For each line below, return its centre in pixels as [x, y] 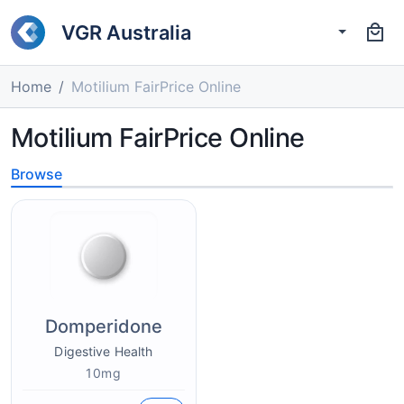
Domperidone [104, 326]
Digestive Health [104, 351]
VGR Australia [126, 32]
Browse [37, 174]
